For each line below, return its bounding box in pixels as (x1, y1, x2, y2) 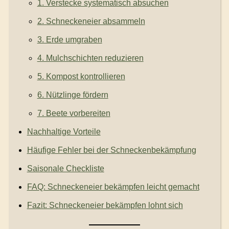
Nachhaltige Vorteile (27, 127, 101, 136)
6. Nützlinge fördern (37, 90, 108, 100)
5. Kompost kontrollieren (37, 72, 125, 81)
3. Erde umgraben (37, 35, 102, 44)
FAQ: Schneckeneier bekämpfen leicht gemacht (27, 182, 199, 192)
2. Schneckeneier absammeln (37, 17, 145, 26)
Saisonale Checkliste (27, 164, 104, 173)
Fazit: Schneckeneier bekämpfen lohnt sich (27, 201, 183, 210)
